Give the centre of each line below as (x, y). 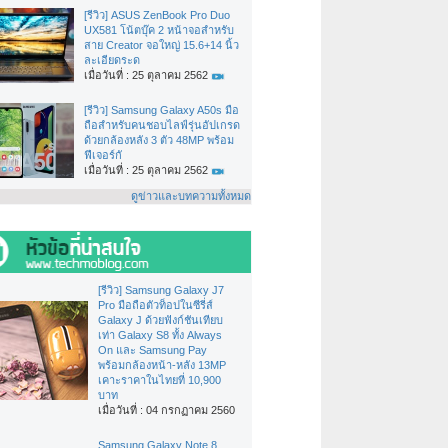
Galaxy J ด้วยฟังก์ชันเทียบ (160, 320)
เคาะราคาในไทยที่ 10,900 (159, 380)
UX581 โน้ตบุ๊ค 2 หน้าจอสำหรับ (159, 30)
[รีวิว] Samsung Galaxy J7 (161, 290)
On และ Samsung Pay (152, 350)
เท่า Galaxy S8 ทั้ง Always (160, 335)
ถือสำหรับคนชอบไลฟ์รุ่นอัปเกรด (162, 125)
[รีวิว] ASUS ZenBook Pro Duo (157, 15)
